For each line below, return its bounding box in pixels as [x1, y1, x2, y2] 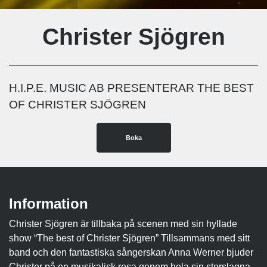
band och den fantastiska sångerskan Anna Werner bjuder [9, 247, 253, 257]
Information [9, 195, 88, 212]
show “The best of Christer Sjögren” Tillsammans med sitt [9, 232, 250, 243]
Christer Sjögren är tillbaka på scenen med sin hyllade [9, 218, 237, 229]
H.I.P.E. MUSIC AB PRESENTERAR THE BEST [9, 81, 254, 94]
